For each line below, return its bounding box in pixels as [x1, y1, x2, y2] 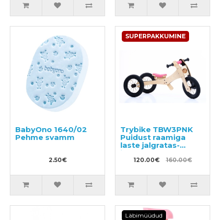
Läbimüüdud [125, 211, 163, 219]
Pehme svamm [15, 132, 75, 142]
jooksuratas [120, 148, 168, 158]
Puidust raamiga [120, 132, 186, 142]
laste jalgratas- [120, 140, 180, 150]
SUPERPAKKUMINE [125, 32, 186, 40]
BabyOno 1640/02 [15, 124, 87, 134]
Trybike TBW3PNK [120, 124, 193, 134]
